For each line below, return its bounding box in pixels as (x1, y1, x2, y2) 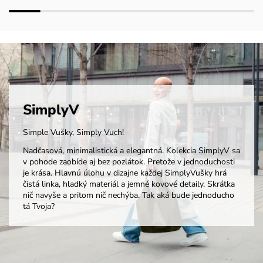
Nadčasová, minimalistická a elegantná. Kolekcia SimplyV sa (22, 145, 240, 157)
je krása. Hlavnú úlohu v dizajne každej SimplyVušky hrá (22, 167, 227, 179)
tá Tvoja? (22, 201, 55, 213)
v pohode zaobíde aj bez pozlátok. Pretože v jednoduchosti (22, 156, 235, 168)
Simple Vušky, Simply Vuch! (22, 127, 124, 139)
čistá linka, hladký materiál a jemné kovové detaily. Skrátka (22, 178, 235, 190)
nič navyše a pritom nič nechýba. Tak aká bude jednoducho (22, 190, 234, 201)
